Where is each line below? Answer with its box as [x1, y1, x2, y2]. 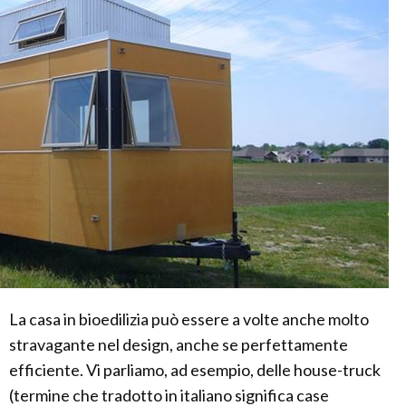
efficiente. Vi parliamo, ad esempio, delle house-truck [9, 360, 381, 381]
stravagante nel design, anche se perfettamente [9, 334, 348, 355]
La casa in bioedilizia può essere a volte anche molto [9, 309, 369, 330]
